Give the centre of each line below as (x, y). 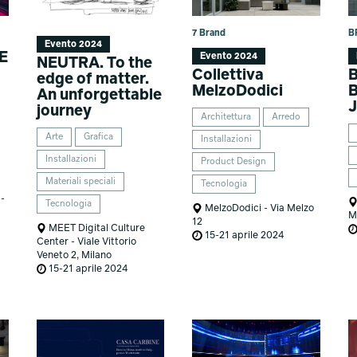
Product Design (234, 161)
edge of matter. (92, 79)
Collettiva (228, 75)
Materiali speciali (80, 181)
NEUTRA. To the (94, 63)
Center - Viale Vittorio (86, 241)
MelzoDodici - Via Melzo (258, 208)
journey (64, 111)
